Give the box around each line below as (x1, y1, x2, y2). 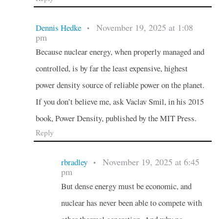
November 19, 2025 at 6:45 (102, 156, 199, 168)
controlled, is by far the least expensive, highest (35, 62, 188, 74)
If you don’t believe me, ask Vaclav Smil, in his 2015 (35, 95, 204, 107)
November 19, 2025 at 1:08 (96, 21, 193, 33)
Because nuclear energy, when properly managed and (35, 45, 204, 57)
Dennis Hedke (35, 22, 81, 33)
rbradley (61, 156, 88, 168)
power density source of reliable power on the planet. (35, 79, 204, 90)
